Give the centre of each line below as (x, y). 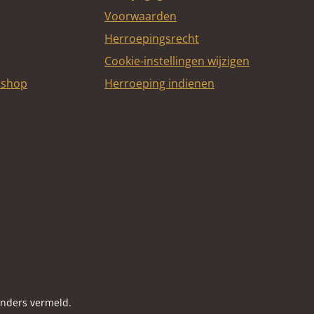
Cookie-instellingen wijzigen (177, 61)
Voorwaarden (141, 16)
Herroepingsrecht (152, 39)
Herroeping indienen (159, 83)
